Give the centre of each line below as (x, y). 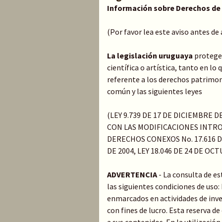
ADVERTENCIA (132, 174)
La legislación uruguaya (150, 55)
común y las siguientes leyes (155, 91)
